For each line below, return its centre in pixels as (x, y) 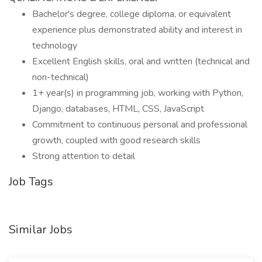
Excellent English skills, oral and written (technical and (141, 61)
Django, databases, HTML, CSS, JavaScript (118, 109)
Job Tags (31, 182)
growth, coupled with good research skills (116, 140)
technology (55, 46)
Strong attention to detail (84, 156)
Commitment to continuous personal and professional (140, 125)
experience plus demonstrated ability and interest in (137, 30)
